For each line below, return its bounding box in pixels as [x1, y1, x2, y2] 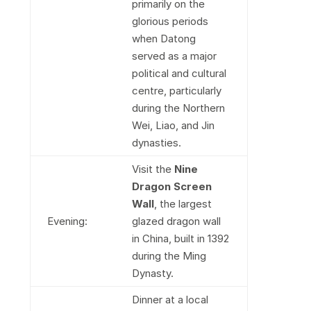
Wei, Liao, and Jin [131, 119, 215, 132]
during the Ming [131, 249, 206, 262]
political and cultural [131, 67, 226, 80]
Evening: [47, 215, 87, 228]
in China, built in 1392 [131, 232, 229, 245]
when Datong [131, 32, 196, 45]
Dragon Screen [131, 180, 212, 193]
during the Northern [131, 101, 225, 115]
